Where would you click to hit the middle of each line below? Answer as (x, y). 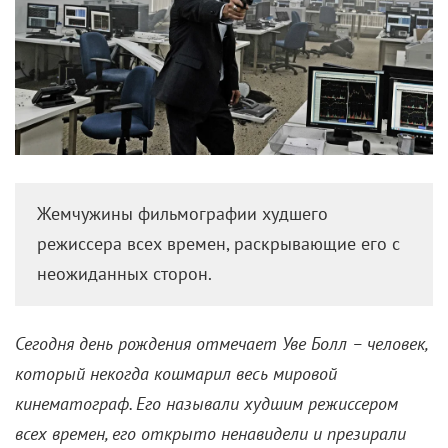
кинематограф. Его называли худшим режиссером (206, 403)
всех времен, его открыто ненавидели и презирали (210, 433)
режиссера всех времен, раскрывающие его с (219, 244)
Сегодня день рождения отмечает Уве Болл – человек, (221, 343)
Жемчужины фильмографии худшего (183, 214)
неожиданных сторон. (125, 274)
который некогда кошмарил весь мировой (176, 373)
